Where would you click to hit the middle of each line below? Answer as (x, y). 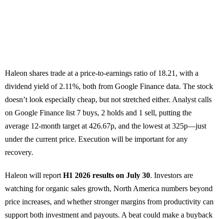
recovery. (19, 153)
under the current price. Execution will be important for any (96, 139)
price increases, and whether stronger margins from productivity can (109, 202)
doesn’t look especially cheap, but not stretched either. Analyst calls (108, 100)
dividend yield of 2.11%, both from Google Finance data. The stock (109, 87)
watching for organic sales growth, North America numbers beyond (109, 189)
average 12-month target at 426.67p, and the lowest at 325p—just (106, 126)
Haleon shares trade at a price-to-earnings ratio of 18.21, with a (102, 73)
